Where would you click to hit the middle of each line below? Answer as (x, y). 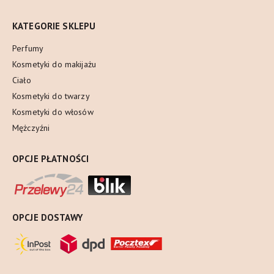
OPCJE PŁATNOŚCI (51, 159)
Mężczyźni (31, 128)
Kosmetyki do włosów (53, 112)
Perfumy (28, 49)
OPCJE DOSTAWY (47, 218)
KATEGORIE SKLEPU (54, 26)
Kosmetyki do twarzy (51, 96)
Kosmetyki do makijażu (54, 65)
